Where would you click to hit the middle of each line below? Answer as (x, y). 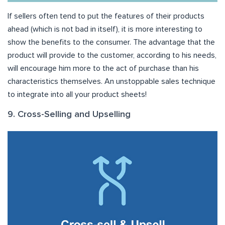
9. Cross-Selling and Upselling (69, 114)
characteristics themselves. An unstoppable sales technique (111, 81)
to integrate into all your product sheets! (77, 94)
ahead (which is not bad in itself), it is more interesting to (105, 29)
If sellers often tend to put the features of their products (106, 16)
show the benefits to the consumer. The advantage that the (111, 42)
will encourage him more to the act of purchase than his (103, 68)
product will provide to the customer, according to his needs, (112, 55)
